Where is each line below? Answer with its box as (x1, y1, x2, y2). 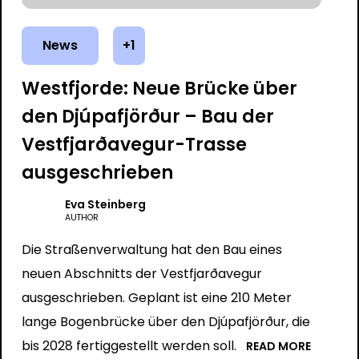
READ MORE (245, 338, 311, 354)
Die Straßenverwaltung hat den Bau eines (21, 240, 282, 259)
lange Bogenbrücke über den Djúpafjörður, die (21, 313, 310, 331)
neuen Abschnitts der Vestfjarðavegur (21, 264, 262, 283)
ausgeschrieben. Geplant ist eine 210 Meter (21, 288, 292, 307)
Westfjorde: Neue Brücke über (21, 76, 297, 101)
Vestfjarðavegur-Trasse (21, 132, 247, 157)
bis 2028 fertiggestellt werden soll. (21, 337, 236, 355)
